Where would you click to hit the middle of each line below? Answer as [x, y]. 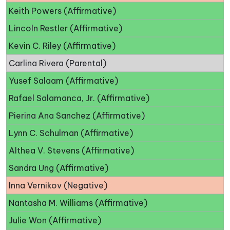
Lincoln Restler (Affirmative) [65, 28]
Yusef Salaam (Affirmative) [63, 81]
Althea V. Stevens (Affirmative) [71, 151]
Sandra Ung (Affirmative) [59, 168]
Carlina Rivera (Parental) [57, 63]
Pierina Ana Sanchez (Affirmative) [77, 116]
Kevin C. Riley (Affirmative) [62, 46]
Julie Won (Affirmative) [55, 221]
